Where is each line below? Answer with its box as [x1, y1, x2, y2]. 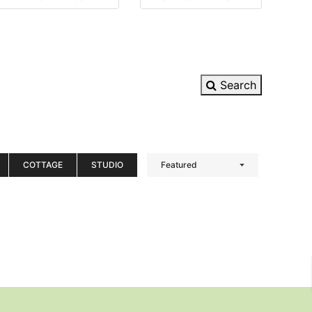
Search [217, 78, 256, 92]
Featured [161, 159, 197, 170]
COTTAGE [23, 159, 63, 170]
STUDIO [91, 159, 123, 170]
